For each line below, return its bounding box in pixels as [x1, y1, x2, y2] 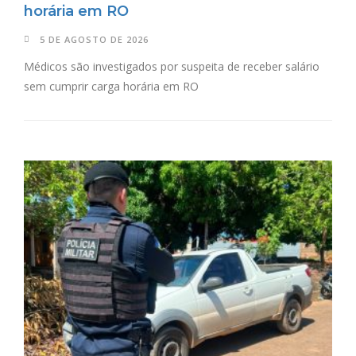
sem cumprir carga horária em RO [24, 79, 199, 95]
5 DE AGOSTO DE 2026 [40, 33, 149, 46]
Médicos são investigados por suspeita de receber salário [24, 59, 319, 75]
